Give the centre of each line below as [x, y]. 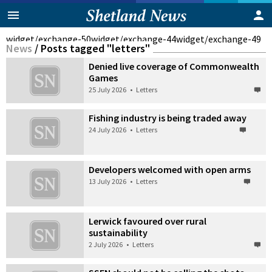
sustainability [118, 232]
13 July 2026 [108, 181]
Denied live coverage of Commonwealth [174, 66]
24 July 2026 [108, 129]
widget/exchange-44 [134, 39]
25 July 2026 [108, 90]
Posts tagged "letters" [95, 48]
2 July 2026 [106, 244]
